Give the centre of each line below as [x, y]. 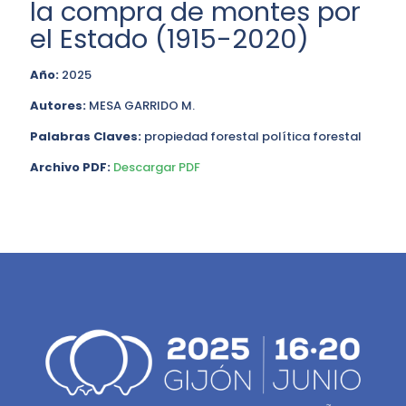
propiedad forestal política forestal [251, 136]
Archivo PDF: [70, 167]
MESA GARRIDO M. [140, 106]
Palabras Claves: [86, 136]
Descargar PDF [157, 167]
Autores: [58, 106]
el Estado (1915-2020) [169, 39]
